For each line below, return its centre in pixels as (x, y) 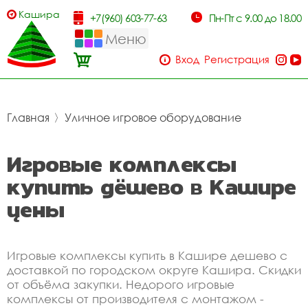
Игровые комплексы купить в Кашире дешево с (147, 255)
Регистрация (237, 59)
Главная (28, 118)
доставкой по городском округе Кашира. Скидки (154, 270)
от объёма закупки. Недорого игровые (121, 284)
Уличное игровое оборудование (153, 118)
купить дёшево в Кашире (152, 187)
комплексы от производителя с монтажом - (135, 299)
